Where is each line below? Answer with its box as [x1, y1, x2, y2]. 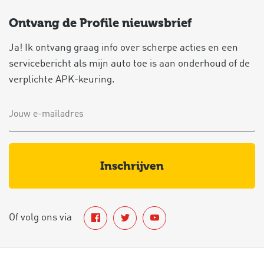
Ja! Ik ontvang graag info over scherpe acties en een [9, 42, 238, 53]
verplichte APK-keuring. [9, 74, 115, 85]
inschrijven [104, 159, 164, 173]
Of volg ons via [9, 213, 72, 223]
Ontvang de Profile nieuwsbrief [9, 15, 192, 30]
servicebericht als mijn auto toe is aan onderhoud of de [9, 58, 250, 69]
